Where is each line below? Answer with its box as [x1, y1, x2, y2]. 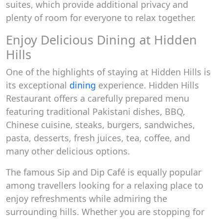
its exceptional [6, 79, 69, 91]
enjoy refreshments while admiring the [6, 193, 167, 204]
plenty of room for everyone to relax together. [6, 12, 196, 23]
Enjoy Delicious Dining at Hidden [6, 31, 197, 48]
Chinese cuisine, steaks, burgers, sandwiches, [6, 119, 195, 131]
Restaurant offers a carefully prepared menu [6, 92, 189, 104]
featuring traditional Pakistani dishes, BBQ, [6, 106, 185, 117]
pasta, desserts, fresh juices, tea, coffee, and [6, 132, 190, 144]
